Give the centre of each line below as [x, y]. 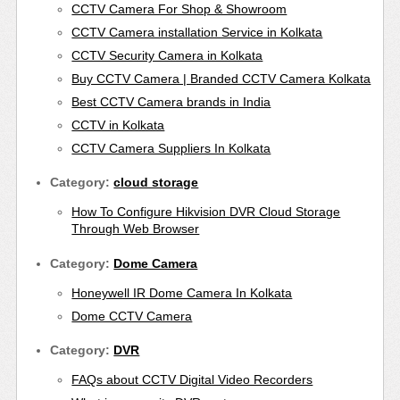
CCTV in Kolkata [118, 125]
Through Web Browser [136, 229]
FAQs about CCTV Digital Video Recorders [192, 380]
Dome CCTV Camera [132, 316]
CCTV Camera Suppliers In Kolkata [171, 148]
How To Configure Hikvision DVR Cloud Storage [206, 212]
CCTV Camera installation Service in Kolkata [197, 32]
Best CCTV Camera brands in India [171, 101]
